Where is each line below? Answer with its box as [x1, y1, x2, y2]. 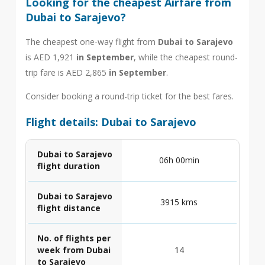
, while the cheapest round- [133, 51, 238, 63]
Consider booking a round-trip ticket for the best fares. [25, 91, 234, 102]
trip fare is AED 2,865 [25, 67, 109, 78]
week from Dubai [37, 244, 111, 256]
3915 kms [160, 196, 198, 208]
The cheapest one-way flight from [25, 36, 158, 47]
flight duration [37, 160, 100, 172]
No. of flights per [37, 232, 111, 244]
